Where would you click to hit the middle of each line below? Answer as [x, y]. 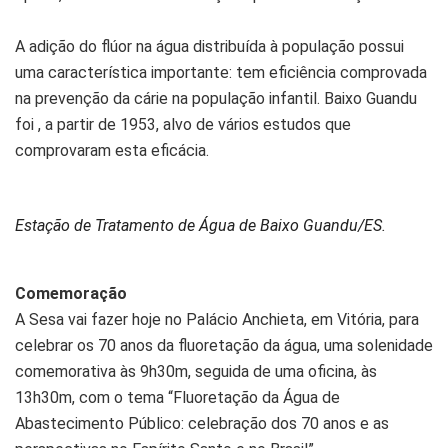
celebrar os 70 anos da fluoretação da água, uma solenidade [224, 346]
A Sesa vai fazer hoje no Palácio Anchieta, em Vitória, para [217, 320]
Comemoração [71, 294]
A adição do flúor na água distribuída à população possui [209, 47]
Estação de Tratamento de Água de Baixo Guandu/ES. [200, 226]
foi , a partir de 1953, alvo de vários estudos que [183, 125]
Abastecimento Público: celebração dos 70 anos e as [202, 424]
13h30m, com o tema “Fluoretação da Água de [177, 398]
